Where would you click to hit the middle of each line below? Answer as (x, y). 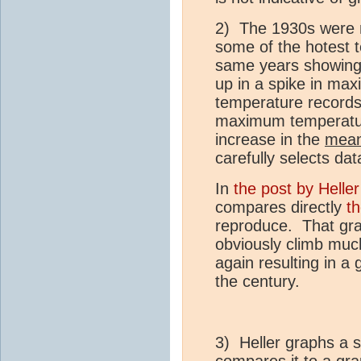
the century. (257, 281)
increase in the (270, 139)
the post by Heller (297, 188)
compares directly (281, 207)
